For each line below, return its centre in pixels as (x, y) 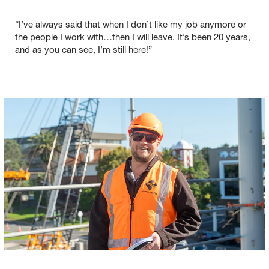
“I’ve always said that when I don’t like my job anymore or (131, 26)
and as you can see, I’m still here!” (83, 51)
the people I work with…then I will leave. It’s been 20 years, (133, 38)
